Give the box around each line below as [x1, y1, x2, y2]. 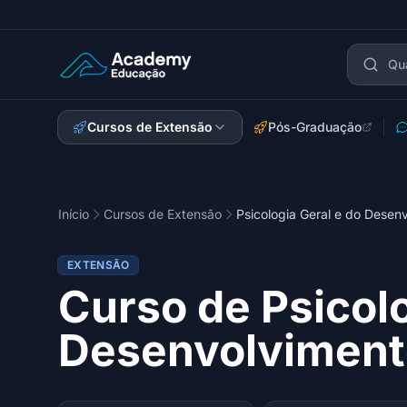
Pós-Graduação [268, 119, 362, 134]
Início [58, 206, 89, 222]
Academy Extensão [57, 65, 189, 84]
